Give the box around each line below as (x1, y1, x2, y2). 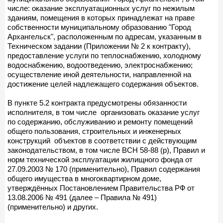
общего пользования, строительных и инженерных (7, 126, 181, 135)
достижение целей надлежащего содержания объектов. (7, 79, 199, 88)
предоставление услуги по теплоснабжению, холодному (7, 51, 201, 60)
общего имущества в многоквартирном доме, (7, 174, 161, 183)
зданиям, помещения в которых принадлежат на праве (7, 13, 195, 22)
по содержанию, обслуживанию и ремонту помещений (7, 117, 193, 126)
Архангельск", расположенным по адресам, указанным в (7, 32, 202, 41)
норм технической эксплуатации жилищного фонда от (7, 155, 193, 164)
